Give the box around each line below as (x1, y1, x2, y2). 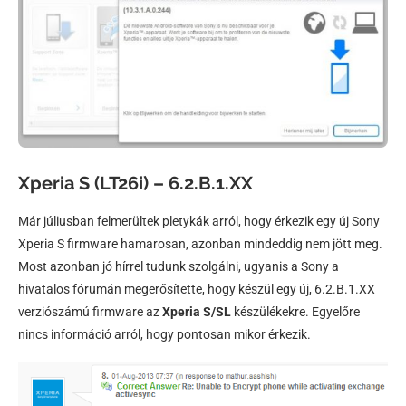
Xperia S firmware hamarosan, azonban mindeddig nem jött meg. (18, 236, 382, 251)
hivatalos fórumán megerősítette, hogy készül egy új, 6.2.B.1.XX (18, 281, 375, 296)
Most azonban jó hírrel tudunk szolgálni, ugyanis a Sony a (18, 258, 339, 274)
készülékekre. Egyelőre (231, 304, 360, 319)
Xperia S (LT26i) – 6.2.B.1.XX (18, 171, 253, 194)
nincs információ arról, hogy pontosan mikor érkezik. (18, 326, 311, 342)
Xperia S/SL (162, 304, 231, 319)
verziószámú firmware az (18, 304, 162, 319)
